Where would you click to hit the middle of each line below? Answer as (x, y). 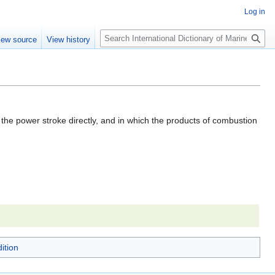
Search (120, 31)
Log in (255, 12)
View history (69, 40)
